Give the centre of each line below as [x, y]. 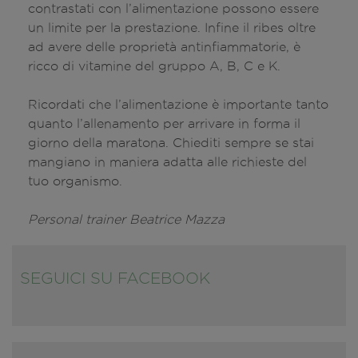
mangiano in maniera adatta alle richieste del [167, 161]
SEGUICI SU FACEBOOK [115, 278]
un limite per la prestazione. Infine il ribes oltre [172, 27]
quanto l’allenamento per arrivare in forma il [164, 123]
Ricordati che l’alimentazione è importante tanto [178, 104]
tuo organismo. [77, 181]
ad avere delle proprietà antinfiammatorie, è [164, 46]
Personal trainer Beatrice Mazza [126, 219]
